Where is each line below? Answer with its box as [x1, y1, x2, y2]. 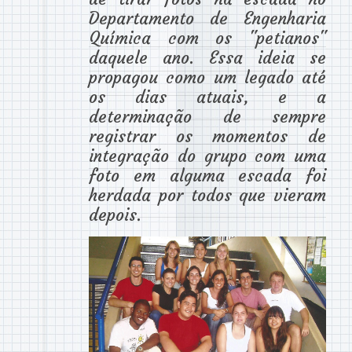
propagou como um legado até [89, 67, 326, 89]
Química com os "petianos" [89, 27, 326, 49]
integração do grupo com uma [89, 145, 326, 167]
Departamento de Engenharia [89, 8, 326, 30]
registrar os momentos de [89, 126, 326, 148]
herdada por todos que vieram [89, 185, 326, 207]
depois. [89, 204, 141, 226]
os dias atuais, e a [89, 86, 326, 108]
